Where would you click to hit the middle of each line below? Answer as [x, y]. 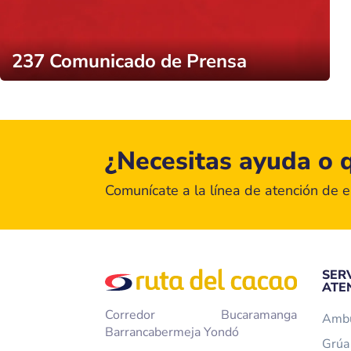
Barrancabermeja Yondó [172, 333]
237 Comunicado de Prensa [129, 62]
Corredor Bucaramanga [201, 315]
